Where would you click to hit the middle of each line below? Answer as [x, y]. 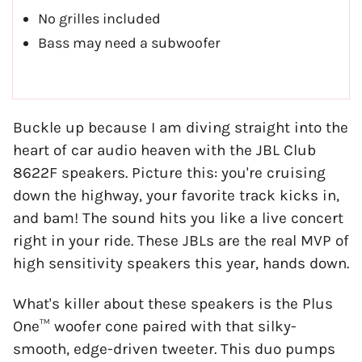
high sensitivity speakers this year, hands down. [181, 264]
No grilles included [99, 18]
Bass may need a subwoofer [129, 42]
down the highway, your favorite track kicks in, [176, 196]
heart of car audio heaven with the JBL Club [164, 151]
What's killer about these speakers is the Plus [173, 304]
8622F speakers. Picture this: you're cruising [169, 173]
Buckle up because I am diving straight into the [181, 128]
